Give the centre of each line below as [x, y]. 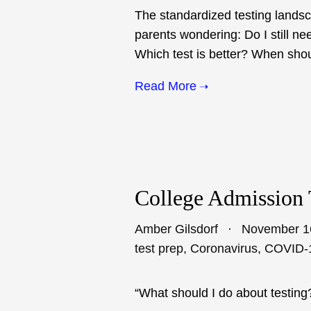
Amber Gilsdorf [176, 229]
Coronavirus [224, 249]
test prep [159, 249]
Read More [166, 86]
